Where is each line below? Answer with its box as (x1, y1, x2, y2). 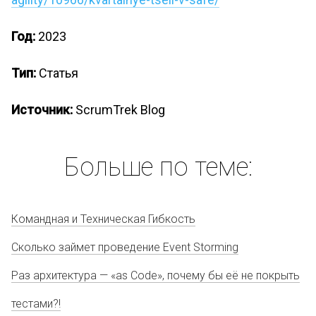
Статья (39, 66, 78, 80)
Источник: (11, 102, 75, 117)
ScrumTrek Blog (75, 102, 165, 117)
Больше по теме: (63, 152, 253, 182)
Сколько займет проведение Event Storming (11, 241, 238, 254)
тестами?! (11, 297, 61, 310)
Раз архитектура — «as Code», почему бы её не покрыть (11, 269, 300, 282)
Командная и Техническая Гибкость (11, 212, 195, 226)
